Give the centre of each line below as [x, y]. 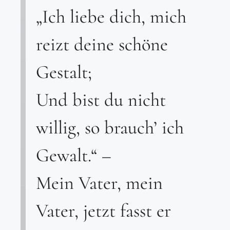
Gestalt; [64, 72]
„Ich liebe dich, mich [111, 16]
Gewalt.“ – [74, 155]
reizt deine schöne [102, 44]
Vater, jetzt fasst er [103, 210]
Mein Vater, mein [99, 183]
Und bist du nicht [101, 99]
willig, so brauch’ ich [110, 127]
